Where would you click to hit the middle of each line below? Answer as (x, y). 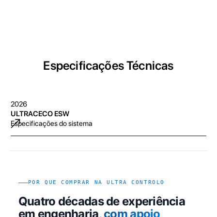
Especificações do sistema (52, 123)
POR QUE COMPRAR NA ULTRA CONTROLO (96, 183)
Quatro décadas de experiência (102, 201)
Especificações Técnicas (108, 65)
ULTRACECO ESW (40, 114)
